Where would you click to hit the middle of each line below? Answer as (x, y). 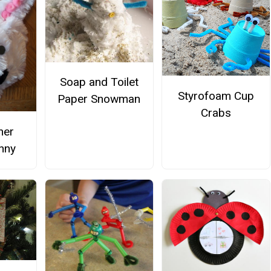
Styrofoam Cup (216, 96)
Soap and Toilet (99, 82)
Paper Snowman (99, 99)
